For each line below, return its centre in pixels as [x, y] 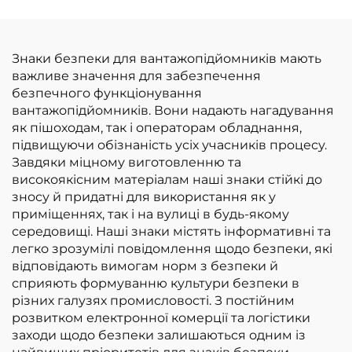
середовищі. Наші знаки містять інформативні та [171, 231]
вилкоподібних [264, 16]
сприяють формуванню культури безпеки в [156, 283]
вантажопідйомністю [264, 85]
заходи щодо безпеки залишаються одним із [159, 335]
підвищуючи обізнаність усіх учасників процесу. [169, 145]
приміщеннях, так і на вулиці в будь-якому [150, 214]
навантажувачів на [264, 33]
